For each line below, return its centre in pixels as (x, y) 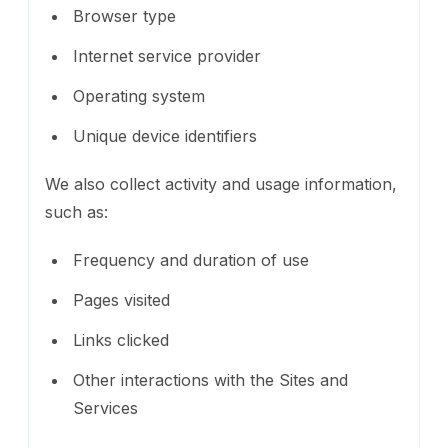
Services (105, 407)
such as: (76, 211)
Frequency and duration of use (191, 259)
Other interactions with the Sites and (210, 379)
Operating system (139, 95)
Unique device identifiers (165, 135)
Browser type (124, 15)
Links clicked (121, 339)
